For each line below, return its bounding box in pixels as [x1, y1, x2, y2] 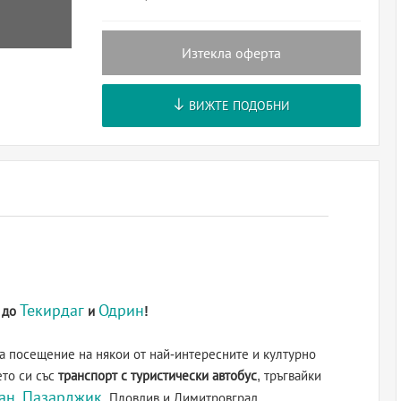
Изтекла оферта [182, 46, 282, 61]
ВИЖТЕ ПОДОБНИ [185, 98, 291, 113]
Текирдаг [20, 302, 84, 320]
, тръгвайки [257, 368, 321, 383]
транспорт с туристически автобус [58, 368, 257, 383]
